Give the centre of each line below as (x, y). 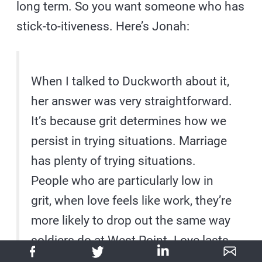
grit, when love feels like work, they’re (132, 201)
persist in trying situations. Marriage (129, 141)
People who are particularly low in (123, 181)
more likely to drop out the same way (131, 221)
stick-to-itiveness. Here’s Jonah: (103, 27)
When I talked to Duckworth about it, (130, 82)
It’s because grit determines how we (129, 121)
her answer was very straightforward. (132, 101)
